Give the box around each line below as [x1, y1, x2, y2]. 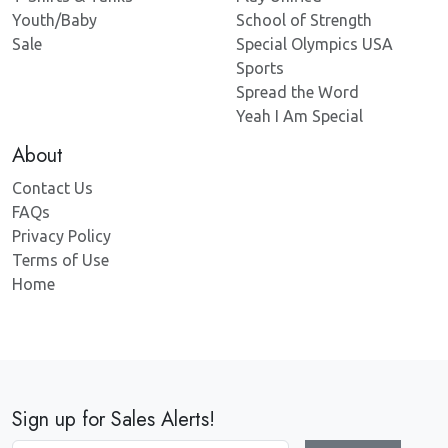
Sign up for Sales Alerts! [12, 405, 215, 435]
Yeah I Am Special [236, 107, 363, 126]
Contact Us [12, 179, 93, 198]
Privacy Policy [12, 227, 111, 246]
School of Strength [236, 11, 372, 30]
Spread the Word [236, 83, 359, 102]
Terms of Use [12, 251, 109, 270]
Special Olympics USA [236, 35, 393, 54]
